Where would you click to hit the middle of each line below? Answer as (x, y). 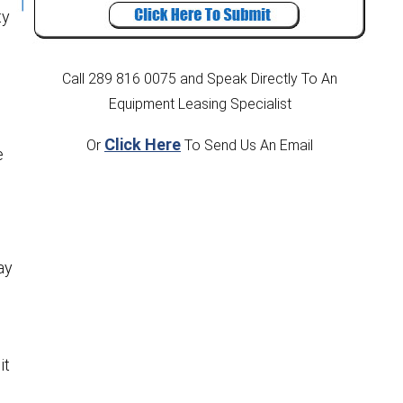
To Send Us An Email (247, 146)
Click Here (143, 145)
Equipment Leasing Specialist (200, 104)
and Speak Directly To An (259, 79)
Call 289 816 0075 (119, 79)
